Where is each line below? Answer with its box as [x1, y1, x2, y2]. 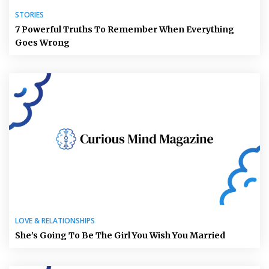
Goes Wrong [15, 37, 70, 49]
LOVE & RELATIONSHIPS [15, 216, 95, 226]
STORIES [15, 10, 44, 20]
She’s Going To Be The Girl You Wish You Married [15, 230, 225, 241]
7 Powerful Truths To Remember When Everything [15, 24, 234, 35]
